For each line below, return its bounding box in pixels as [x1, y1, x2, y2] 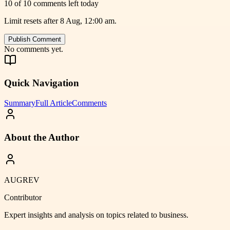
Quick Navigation [4, 78, 79, 89]
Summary [4, 99, 35, 108]
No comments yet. [4, 44, 63, 53]
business [159, 210, 186, 219]
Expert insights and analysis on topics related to [4, 210, 159, 219]
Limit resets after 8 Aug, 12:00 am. [4, 16, 117, 25]
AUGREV [4, 175, 40, 184]
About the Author [4, 131, 79, 143]
